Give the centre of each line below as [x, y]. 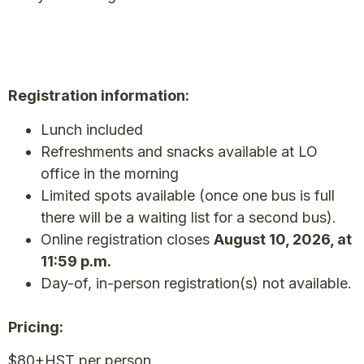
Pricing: [36, 327]
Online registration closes [127, 239]
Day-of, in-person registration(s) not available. [196, 283]
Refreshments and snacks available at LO [179, 151]
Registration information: [99, 96]
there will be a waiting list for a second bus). [188, 217]
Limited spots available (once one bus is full [188, 195]
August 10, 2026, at [283, 239]
